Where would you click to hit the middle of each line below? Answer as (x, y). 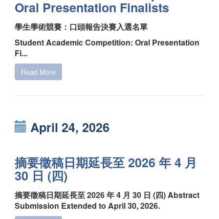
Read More (38, 72)
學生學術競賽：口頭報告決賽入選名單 (81, 26)
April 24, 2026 (68, 127)
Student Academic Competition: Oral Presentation (107, 42)
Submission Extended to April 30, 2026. (87, 205)
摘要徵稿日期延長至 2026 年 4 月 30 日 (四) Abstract (107, 195)
